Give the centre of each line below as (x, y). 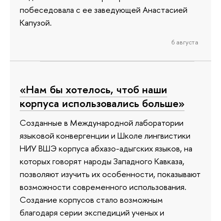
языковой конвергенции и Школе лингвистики (105, 136)
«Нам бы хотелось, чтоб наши (93, 89)
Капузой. (36, 22)
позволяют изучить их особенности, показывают (110, 174)
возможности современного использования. (103, 187)
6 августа (185, 42)
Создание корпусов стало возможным (91, 200)
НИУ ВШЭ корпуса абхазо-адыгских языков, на (106, 148)
